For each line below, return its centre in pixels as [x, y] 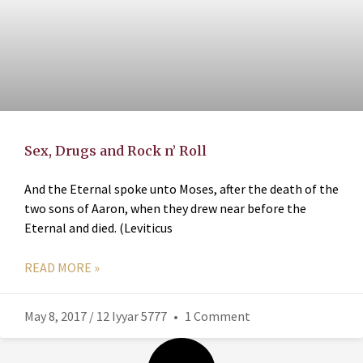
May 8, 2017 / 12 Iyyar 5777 [97, 316]
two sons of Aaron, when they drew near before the [165, 209]
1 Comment [216, 316]
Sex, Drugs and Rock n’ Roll [115, 151]
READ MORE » [62, 268]
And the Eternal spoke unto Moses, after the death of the [181, 189]
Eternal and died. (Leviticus [98, 228]
